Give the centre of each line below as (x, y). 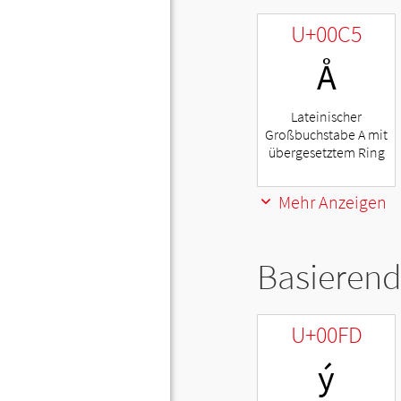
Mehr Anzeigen (331, 202)
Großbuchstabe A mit (326, 135)
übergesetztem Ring (326, 153)
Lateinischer (326, 117)
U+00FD (326, 335)
